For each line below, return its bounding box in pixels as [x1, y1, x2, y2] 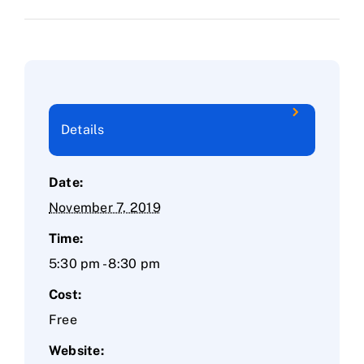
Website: [49, 342, 104, 358]
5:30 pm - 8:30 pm [49, 255, 161, 271]
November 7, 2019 [49, 199, 161, 215]
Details [61, 122, 105, 138]
